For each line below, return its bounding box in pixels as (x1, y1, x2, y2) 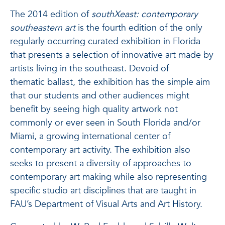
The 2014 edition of (10, 8, 91, 21)
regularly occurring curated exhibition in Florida (10, 35, 200, 48)
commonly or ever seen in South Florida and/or (10, 117, 200, 129)
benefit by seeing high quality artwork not (10, 103, 178, 116)
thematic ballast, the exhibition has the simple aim (10, 76, 210, 88)
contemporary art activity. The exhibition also (10, 144, 190, 156)
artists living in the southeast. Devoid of (10, 62, 169, 75)
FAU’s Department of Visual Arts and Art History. (10, 198, 202, 210)
